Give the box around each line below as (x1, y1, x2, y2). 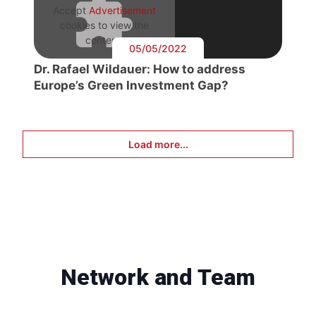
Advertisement (89, 4, 156, 17)
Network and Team (61, 264, 255, 291)
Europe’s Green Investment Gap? (34, 78, 229, 93)
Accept (53, 4, 89, 17)
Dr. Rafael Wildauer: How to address (34, 62, 245, 77)
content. (85, 34, 123, 47)
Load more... (128, 138, 188, 151)
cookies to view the (60, 19, 149, 32)
